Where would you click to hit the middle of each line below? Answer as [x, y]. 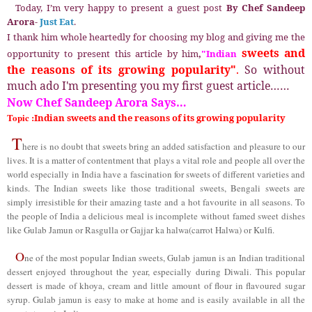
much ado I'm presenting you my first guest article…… [148, 85]
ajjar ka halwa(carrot [176, 229]
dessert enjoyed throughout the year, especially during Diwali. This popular [156, 271]
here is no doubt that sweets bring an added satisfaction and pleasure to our [164, 146]
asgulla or [111, 229]
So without [275, 69]
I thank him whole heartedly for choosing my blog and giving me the [156, 37]
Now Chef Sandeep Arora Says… [97, 102]
